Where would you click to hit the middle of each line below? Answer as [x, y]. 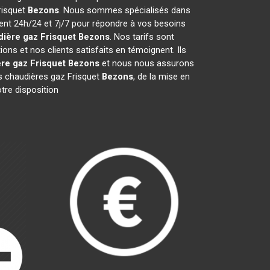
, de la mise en [162, 77]
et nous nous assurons [147, 63]
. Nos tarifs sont [142, 37]
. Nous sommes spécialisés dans [125, 10]
